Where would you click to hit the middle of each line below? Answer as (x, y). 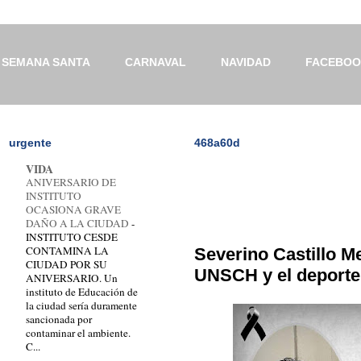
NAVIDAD (246, 62)
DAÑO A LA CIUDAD (79, 223)
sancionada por (59, 319)
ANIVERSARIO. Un (72, 278)
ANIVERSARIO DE (71, 182)
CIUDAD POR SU (66, 264)
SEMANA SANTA (46, 62)
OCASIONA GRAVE (73, 209)
